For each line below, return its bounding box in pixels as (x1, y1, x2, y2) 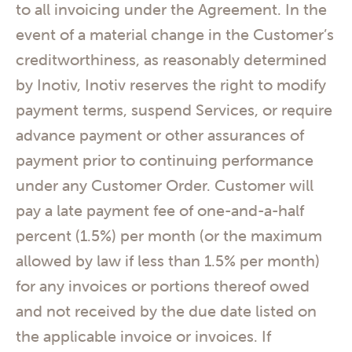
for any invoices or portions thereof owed (16, 276, 310, 296)
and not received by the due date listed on (16, 301, 317, 321)
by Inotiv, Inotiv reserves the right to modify (16, 75, 326, 95)
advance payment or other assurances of (16, 125, 304, 145)
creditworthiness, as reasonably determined (16, 49, 327, 70)
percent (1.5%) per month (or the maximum (16, 225, 322, 246)
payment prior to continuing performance (16, 150, 313, 170)
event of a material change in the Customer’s (16, 24, 334, 45)
